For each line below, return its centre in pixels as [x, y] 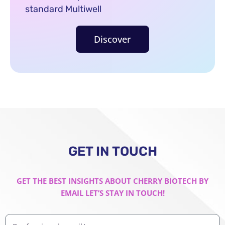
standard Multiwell [63, 9]
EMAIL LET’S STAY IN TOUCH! [113, 193]
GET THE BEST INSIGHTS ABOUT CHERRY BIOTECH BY [113, 181]
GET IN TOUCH [113, 151]
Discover [113, 39]
